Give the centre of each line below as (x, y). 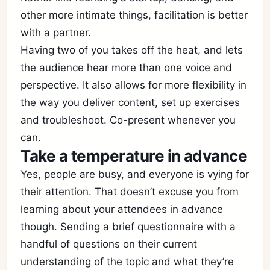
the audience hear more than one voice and (127, 67)
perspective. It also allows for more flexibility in (134, 85)
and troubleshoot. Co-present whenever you (128, 120)
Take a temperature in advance (134, 156)
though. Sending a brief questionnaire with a (128, 227)
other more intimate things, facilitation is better (134, 15)
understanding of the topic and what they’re (127, 262)
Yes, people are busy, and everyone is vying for (135, 174)
